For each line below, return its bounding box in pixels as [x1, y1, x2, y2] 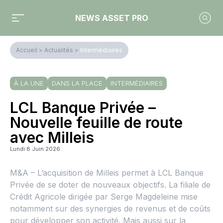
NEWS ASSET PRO [75, 13, 148, 23]
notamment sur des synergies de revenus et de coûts [10, 204, 211, 214]
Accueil [16, 46, 37, 54]
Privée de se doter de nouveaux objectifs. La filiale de [10, 180, 211, 190]
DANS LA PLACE [52, 79, 103, 87]
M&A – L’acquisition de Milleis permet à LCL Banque [10, 168, 204, 178]
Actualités [44, 46, 73, 54]
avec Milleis [10, 128, 94, 146]
